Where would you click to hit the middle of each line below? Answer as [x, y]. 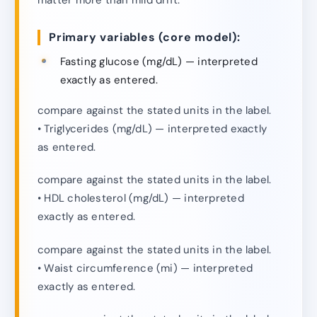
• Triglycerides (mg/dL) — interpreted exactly [152, 129]
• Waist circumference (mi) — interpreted [145, 268]
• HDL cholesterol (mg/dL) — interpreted [141, 198]
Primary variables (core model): [145, 38]
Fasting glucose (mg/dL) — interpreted [158, 61]
